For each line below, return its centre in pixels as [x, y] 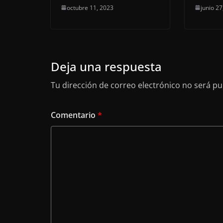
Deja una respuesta [106, 66]
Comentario [74, 115]
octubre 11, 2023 [90, 7]
